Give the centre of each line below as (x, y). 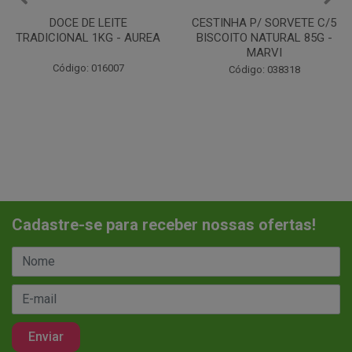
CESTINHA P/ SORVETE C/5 (88, 22)
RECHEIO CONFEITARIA (264, 22)
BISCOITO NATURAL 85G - (88, 37)
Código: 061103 (264, 69)
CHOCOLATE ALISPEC (264, 37)
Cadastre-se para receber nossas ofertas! (164, 224)
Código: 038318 (88, 69)
